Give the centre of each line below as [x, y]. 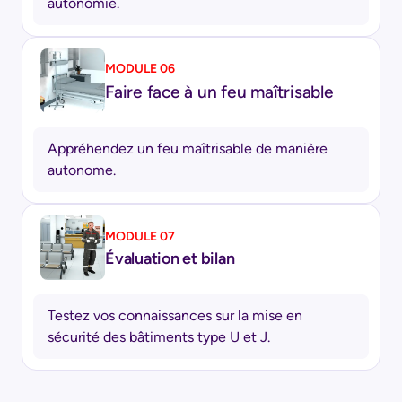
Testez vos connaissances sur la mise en [175, 315]
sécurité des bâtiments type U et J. [159, 336]
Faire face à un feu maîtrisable [219, 92]
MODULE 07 [140, 236]
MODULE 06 [140, 68]
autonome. [82, 170]
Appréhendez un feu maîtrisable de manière [188, 148]
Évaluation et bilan [170, 258]
